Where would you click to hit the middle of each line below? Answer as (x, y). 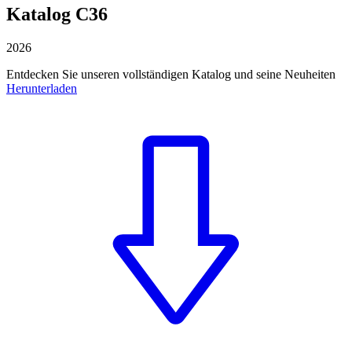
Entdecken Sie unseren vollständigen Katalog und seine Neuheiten (171, 75)
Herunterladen (42, 89)
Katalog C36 (57, 15)
